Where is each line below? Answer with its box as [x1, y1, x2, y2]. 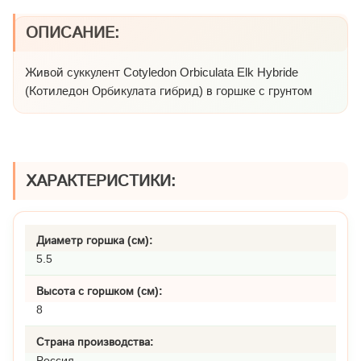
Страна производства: [36, 334, 154, 348]
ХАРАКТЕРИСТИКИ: [26, 171, 176, 189]
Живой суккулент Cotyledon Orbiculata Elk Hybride [25, 64, 298, 79]
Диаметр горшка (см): [36, 233, 153, 247]
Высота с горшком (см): [36, 284, 163, 297]
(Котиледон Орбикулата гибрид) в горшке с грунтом [25, 83, 312, 98]
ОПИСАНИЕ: [26, 23, 120, 41]
